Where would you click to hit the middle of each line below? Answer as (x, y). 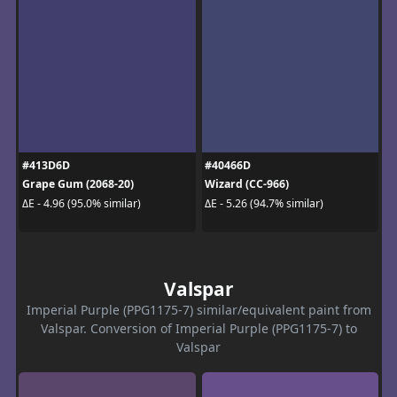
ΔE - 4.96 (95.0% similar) (81, 203)
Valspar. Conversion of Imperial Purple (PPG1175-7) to (198, 329)
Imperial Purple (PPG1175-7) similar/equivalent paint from (198, 310)
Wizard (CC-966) (247, 184)
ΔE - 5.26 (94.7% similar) (264, 203)
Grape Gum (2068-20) (78, 184)
